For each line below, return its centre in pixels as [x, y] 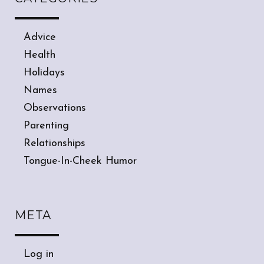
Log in [39, 255]
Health [39, 55]
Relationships [55, 144]
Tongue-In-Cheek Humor [80, 161]
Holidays [44, 73]
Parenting [46, 126]
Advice [40, 38]
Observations [55, 108]
